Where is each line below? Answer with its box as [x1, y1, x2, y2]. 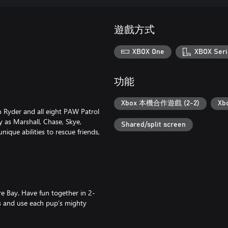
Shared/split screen [121, 121, 186, 128]
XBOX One [132, 48, 165, 55]
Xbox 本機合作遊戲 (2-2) [121, 100, 199, 107]
